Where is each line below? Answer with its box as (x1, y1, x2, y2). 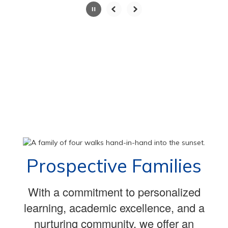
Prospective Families (26, 150, 202, 174)
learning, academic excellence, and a (23, 195, 205, 212)
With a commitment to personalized (27, 180, 201, 196)
